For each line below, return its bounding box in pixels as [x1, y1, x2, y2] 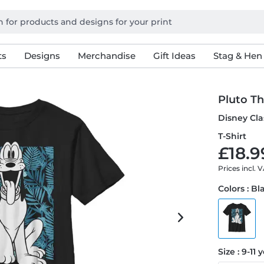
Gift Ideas [153, 50, 196, 61]
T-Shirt [218, 131, 247, 141]
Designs [24, 50, 60, 61]
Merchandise [77, 50, 136, 61]
